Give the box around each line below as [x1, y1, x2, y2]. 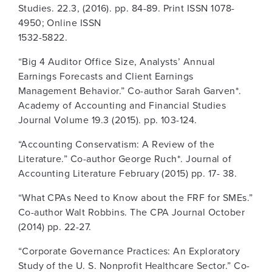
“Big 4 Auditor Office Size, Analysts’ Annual [18, 55, 216, 69]
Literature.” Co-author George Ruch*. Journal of [18, 152, 232, 166]
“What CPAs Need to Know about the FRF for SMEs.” [18, 191, 253, 205]
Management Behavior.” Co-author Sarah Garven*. [18, 84, 242, 98]
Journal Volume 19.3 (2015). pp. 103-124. [18, 113, 197, 127]
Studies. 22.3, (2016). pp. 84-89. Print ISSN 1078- [18, 1, 235, 16]
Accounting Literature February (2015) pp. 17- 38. [18, 166, 237, 181]
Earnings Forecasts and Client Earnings [18, 69, 194, 84]
